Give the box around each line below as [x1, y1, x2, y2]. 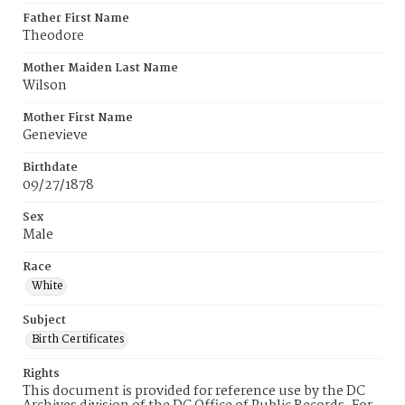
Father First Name [23, 9, 129, 28]
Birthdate [23, 158, 78, 177]
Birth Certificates [32, 330, 125, 349]
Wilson [23, 75, 67, 97]
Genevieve [23, 125, 88, 146]
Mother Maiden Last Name [23, 59, 178, 78]
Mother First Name [23, 108, 133, 127]
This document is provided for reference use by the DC [23, 381, 365, 402]
